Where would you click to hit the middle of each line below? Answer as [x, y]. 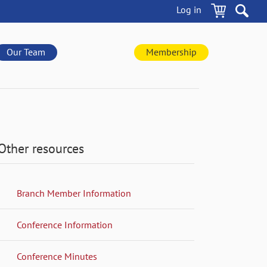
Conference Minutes [57, 256]
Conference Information [65, 224]
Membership [171, 52]
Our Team [26, 52]
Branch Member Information [74, 193]
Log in [189, 10]
